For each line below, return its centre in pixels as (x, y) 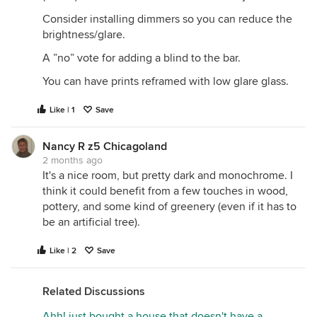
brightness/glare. (84, 35)
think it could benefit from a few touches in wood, (165, 191)
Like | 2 (63, 251)
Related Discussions (94, 292)
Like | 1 (62, 110)
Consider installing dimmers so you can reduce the (167, 19)
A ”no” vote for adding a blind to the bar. (142, 58)
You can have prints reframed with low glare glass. (166, 82)
